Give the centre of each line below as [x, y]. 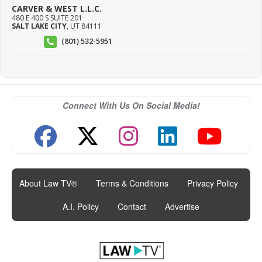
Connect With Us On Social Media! [131, 106]
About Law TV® [48, 183]
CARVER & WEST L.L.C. [57, 9]
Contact [132, 207]
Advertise [182, 207]
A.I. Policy [81, 207]
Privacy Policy [213, 183]
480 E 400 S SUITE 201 [47, 18]
